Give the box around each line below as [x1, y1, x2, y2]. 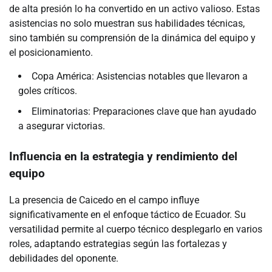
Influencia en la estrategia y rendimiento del [9, 149, 237, 163]
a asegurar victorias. [18, 120, 105, 132]
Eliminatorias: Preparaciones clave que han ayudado [32, 105, 256, 117]
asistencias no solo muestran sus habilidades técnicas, [9, 17, 245, 29]
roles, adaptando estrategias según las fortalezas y [9, 238, 227, 250]
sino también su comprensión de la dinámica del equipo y [9, 32, 256, 44]
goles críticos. [18, 84, 77, 97]
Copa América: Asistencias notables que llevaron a [32, 70, 248, 82]
